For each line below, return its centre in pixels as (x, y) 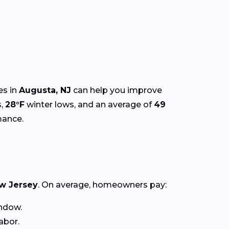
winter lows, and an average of (89, 104)
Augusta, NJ (45, 90)
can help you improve (117, 90)
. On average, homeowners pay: (102, 185)
